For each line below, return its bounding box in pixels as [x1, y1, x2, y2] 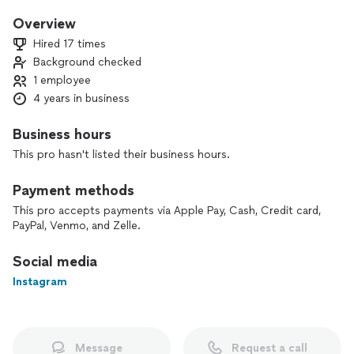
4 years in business [33, 92, 130, 105]
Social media [13, 253, 97, 270]
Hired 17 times [33, 37, 106, 51]
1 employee [33, 73, 91, 87]
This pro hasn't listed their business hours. [13, 148, 230, 161]
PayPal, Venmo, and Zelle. [13, 219, 141, 232]
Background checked [33, 55, 141, 69]
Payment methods [13, 182, 134, 199]
